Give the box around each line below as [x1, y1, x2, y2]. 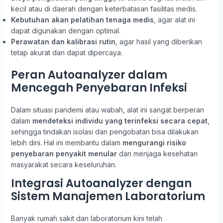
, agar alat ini [153, 15, 195, 24]
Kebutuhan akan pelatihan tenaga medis [10, 15, 154, 24]
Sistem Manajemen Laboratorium [10, 189, 205, 204]
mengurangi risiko [122, 138, 186, 147]
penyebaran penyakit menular [10, 149, 117, 158]
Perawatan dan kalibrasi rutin [10, 37, 115, 46]
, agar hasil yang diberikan [115, 37, 202, 46]
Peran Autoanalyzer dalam [10, 67, 167, 83]
